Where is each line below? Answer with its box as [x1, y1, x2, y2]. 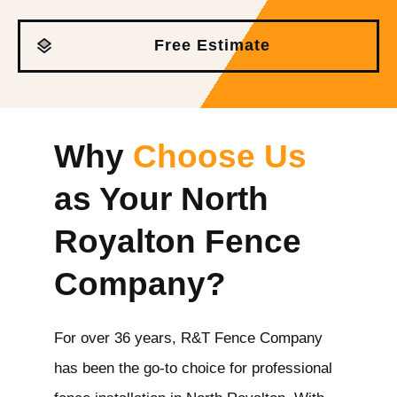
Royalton [54, 222, 196, 260]
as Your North [54, 180, 269, 217]
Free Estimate [154, 36, 270, 55]
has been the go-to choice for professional [54, 359, 332, 377]
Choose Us [133, 137, 307, 175]
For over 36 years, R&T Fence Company [54, 329, 323, 346]
